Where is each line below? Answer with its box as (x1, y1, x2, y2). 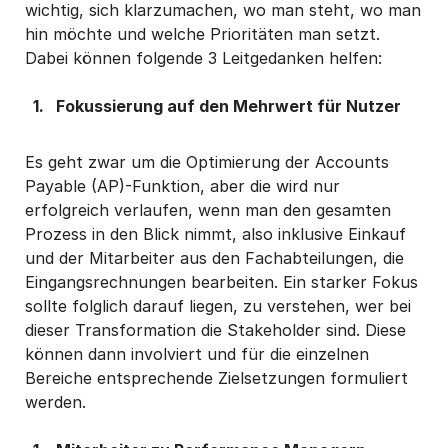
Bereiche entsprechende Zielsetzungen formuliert (25, 367, 408, 388)
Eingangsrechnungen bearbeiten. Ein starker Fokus (25, 271, 418, 292)
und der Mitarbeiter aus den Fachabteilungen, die (25, 247, 404, 268)
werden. (25, 391, 86, 412)
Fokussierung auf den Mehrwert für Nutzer (55, 95, 401, 116)
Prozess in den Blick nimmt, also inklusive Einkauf (25, 223, 406, 244)
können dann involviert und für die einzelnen (25, 343, 369, 364)
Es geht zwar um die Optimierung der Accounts (25, 151, 389, 172)
